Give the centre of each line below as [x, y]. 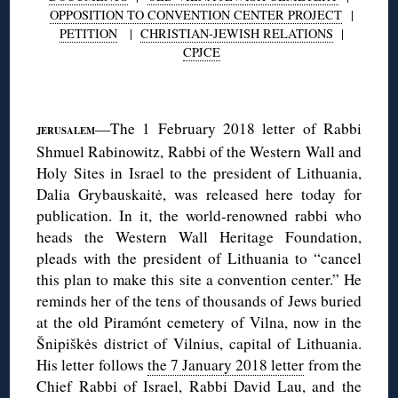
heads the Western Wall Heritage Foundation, [199, 236]
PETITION [88, 33]
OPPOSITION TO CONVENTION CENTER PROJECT [195, 14]
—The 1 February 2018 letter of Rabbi [228, 128]
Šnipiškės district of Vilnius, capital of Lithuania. [199, 343]
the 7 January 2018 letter [226, 364]
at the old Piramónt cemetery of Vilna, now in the [199, 322]
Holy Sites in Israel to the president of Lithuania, [199, 172]
